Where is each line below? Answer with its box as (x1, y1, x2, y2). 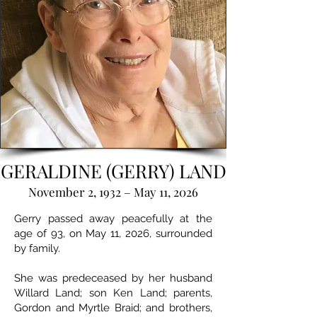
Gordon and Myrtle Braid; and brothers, (14, 301, 212, 315)
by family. (14, 242, 60, 255)
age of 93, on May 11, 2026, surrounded (14, 227, 212, 241)
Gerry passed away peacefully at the (14, 212, 212, 226)
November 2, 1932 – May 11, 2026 (28, 184, 198, 200)
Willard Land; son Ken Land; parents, (14, 287, 212, 300)
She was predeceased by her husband (14, 272, 212, 285)
